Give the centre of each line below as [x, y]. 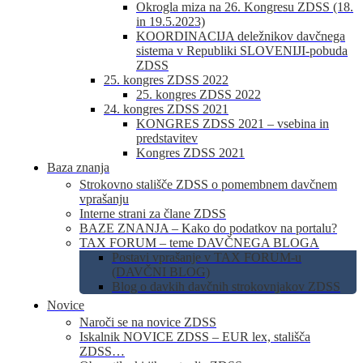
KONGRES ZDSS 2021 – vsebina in [233, 124]
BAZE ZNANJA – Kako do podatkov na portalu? [208, 228]
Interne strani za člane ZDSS [153, 214]
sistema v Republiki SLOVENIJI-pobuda [242, 51]
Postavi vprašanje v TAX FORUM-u [207, 257]
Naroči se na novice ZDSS [148, 322]
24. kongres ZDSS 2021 [166, 109]
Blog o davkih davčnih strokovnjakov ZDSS [226, 286]
